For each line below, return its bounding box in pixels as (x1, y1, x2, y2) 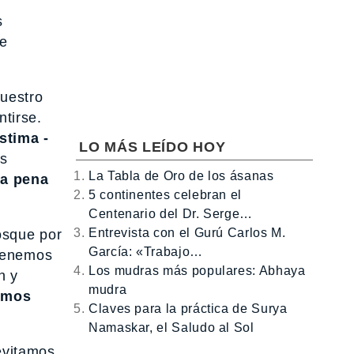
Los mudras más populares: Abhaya (88, 263, 306, 277)
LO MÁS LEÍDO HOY (79, 138, 226, 155)
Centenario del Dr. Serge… (88, 206, 253, 220)
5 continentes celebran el (88, 187, 242, 201)
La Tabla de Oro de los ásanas (88, 168, 274, 183)
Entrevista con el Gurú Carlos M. (88, 225, 286, 239)
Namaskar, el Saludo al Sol (88, 320, 254, 334)
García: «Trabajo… (88, 244, 203, 258)
